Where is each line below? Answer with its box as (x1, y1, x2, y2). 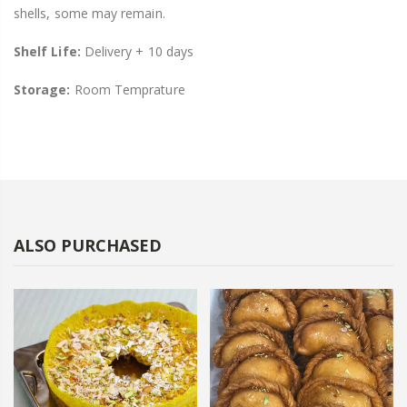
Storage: (14, 80, 74, 98)
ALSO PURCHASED (14, 233, 162, 256)
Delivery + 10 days (84, 42, 194, 60)
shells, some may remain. (14, 4, 165, 22)
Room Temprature (74, 80, 185, 98)
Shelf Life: (14, 42, 84, 60)
